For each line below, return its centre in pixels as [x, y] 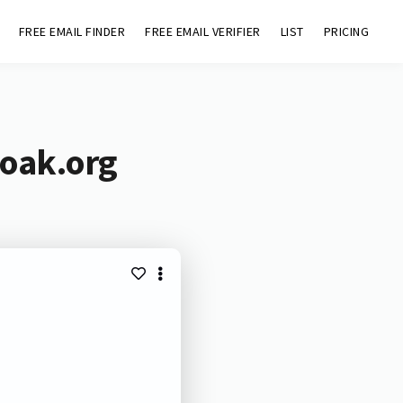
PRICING [346, 31]
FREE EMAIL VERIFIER [203, 31]
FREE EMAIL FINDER [72, 31]
